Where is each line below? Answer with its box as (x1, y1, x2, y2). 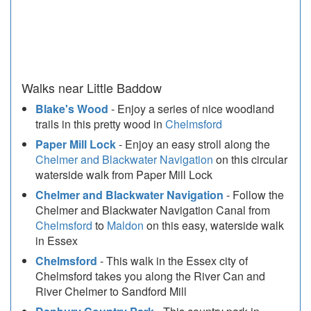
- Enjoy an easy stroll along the (116, 136, 270, 153)
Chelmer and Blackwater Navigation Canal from (35, 202, 270, 219)
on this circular (213, 151, 287, 168)
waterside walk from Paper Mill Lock (35, 167, 212, 183)
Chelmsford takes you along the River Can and (35, 268, 265, 285)
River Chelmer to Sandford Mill (35, 283, 187, 300)
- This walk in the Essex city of (97, 253, 248, 269)
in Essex (35, 233, 78, 249)
